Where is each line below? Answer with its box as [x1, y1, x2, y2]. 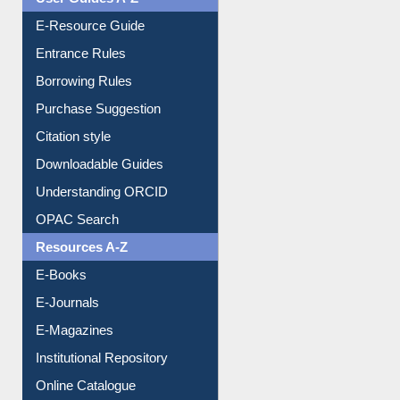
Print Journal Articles [36, 382, 156, 398]
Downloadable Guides [36, 105, 164, 121]
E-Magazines [36, 271, 114, 287]
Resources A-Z [36, 188, 129, 204]
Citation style [36, 78, 112, 94]
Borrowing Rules [36, 22, 133, 38]
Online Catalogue [36, 327, 137, 343]
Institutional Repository [36, 299, 169, 315]
